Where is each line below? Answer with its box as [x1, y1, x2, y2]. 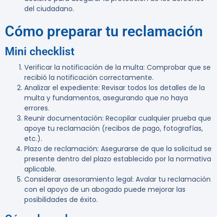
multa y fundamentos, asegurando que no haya [24, 93, 188, 103]
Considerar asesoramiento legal [24, 174, 132, 185]
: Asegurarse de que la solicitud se [97, 144, 212, 154]
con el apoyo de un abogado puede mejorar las [24, 185, 186, 195]
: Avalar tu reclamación [132, 174, 211, 185]
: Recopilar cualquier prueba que [102, 113, 211, 124]
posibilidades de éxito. [24, 195, 98, 205]
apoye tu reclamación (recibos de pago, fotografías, [24, 124, 203, 134]
